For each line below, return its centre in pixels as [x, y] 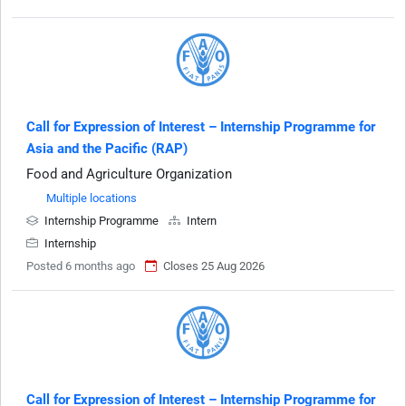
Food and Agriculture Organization [129, 174]
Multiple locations [92, 198]
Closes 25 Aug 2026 [214, 266]
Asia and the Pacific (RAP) [107, 149]
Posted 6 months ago [81, 266]
